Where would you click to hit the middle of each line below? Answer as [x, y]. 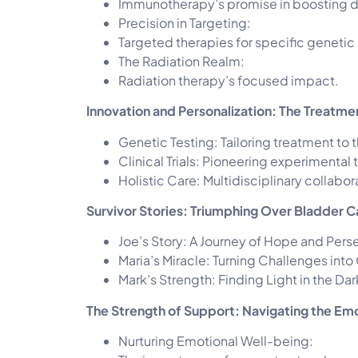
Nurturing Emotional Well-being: [216, 341]
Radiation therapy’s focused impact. [229, 80]
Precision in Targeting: [185, 22]
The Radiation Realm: [181, 61]
